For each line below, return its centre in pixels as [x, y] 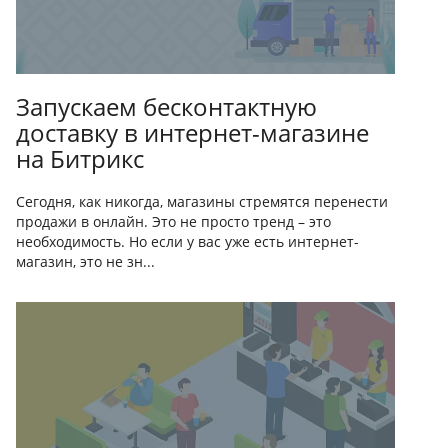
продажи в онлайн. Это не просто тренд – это [173, 222]
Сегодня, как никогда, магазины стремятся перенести [202, 202]
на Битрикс [80, 159]
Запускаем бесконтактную [166, 107]
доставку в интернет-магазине [192, 133]
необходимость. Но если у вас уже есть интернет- [187, 242]
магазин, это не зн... [85, 262]
